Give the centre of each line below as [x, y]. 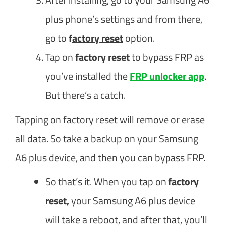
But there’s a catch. [85, 95]
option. [140, 38]
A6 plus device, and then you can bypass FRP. [110, 157]
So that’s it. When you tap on [107, 181]
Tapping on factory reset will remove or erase [110, 119]
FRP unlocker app [167, 76]
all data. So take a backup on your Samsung [107, 138]
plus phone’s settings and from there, [124, 19]
